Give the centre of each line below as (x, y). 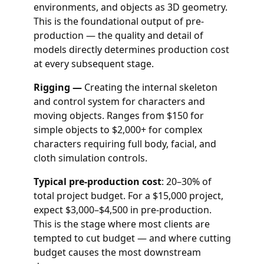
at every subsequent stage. (93, 64)
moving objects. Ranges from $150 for (118, 115)
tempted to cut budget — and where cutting (132, 238)
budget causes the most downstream (117, 252)
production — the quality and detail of (118, 35)
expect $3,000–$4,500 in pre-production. (122, 210)
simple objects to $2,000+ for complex (118, 130)
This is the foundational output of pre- (118, 21)
